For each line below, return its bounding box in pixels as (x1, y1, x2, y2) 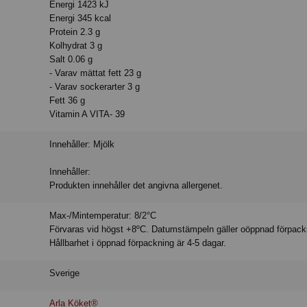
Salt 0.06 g (49, 54, 93, 65)
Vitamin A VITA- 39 (49, 109, 125, 120)
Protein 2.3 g (49, 27, 101, 38)
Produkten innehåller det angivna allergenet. (49, 180, 223, 191)
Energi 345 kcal (49, 13, 112, 24)
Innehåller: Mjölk (49, 139, 115, 150)
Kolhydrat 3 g (49, 40, 103, 51)
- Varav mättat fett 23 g (49, 68, 142, 79)
